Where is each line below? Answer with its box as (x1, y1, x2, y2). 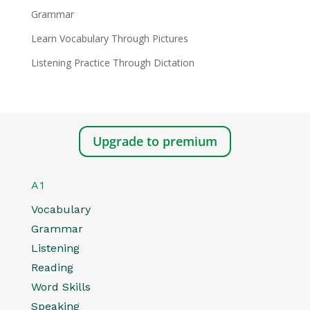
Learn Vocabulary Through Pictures (30, 32, 188, 45)
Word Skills (30, 280, 91, 293)
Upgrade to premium (92, 133, 217, 150)
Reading (30, 260, 73, 274)
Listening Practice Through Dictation (30, 56, 194, 69)
